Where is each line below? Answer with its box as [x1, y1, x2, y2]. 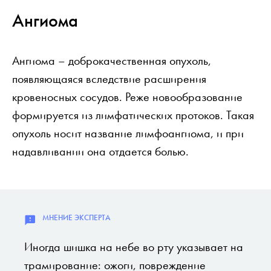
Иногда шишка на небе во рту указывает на [24, 238, 243, 255]
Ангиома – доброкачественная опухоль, [12, 52, 211, 68]
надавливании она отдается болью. [12, 143, 189, 159]
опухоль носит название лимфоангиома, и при [12, 125, 244, 141]
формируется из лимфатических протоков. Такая [12, 106, 254, 123]
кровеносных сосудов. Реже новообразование [12, 88, 243, 105]
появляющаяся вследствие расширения [12, 70, 206, 87]
